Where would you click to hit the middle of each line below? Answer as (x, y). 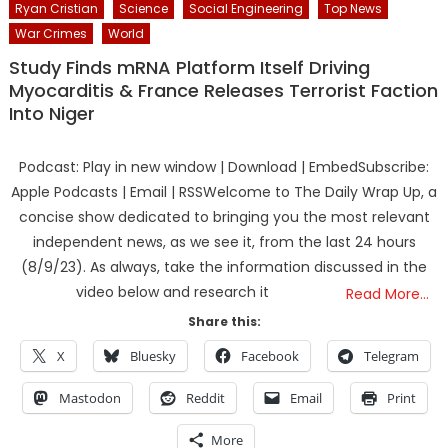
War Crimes (50, 33)
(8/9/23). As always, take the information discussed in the (224, 266)
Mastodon (90, 397)
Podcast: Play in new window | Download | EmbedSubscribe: (224, 166)
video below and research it (172, 291)
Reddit (205, 397)
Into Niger (51, 113)
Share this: (224, 321)
